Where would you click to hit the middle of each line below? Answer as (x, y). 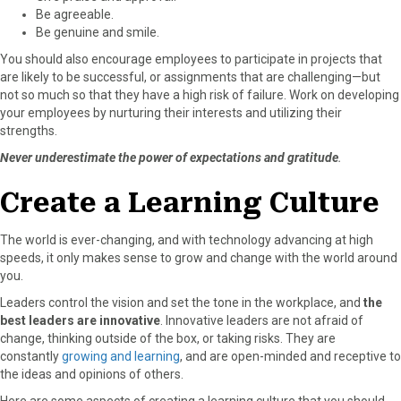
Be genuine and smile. (98, 32)
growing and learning (121, 356)
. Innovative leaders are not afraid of (262, 320)
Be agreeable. (75, 14)
